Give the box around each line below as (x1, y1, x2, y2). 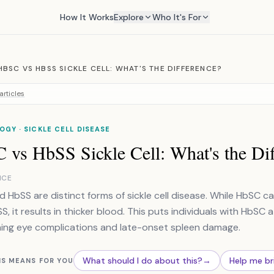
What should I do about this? (83, 255, 203, 266)
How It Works (59, 12, 114, 23)
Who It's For (152, 12, 201, 23)
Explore (113, 12, 144, 23)
